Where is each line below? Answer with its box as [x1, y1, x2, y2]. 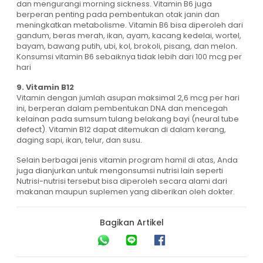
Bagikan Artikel [99, 217, 164, 229]
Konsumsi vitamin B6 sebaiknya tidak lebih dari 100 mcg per [16, 51, 242, 63]
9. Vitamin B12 [16, 82, 74, 93]
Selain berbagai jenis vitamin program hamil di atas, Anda [16, 154, 238, 166]
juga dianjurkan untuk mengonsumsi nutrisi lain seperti [16, 165, 223, 177]
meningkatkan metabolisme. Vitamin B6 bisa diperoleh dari [16, 19, 243, 31]
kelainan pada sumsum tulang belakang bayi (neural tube [16, 113, 239, 125]
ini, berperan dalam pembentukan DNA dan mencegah [16, 103, 228, 114]
